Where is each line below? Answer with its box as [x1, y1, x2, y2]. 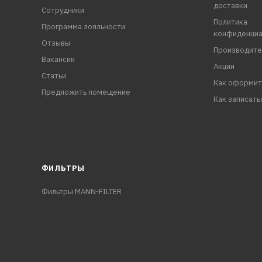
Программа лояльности [41, 22, 125, 32]
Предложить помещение [41, 87, 130, 97]
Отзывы [41, 38, 70, 48]
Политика [213, 17, 247, 27]
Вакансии [41, 54, 75, 64]
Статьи [41, 71, 66, 81]
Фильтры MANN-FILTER [41, 187, 122, 196]
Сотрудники [41, 5, 84, 15]
